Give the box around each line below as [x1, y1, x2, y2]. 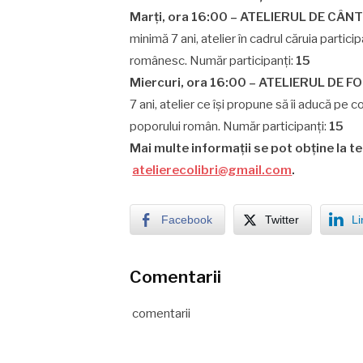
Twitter [265, 212, 300, 226]
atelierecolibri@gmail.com [132, 163, 293, 177]
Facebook [161, 212, 213, 226]
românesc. [130, 53, 188, 68]
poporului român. [130, 119, 221, 134]
